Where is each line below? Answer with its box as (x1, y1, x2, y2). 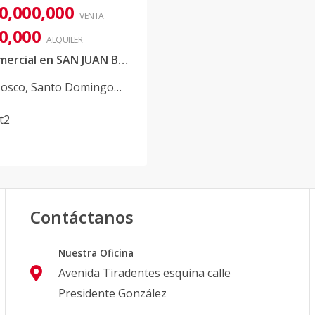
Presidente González (58, 285, 167, 301)
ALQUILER (46, 34, 82, 46)
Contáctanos (30, 205, 134, 229)
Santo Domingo (31, 79, 114, 95)
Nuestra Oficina (58, 246, 134, 259)
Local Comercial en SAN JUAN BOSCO (118, 52, 128, 67)
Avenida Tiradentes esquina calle (58, 265, 231, 281)
